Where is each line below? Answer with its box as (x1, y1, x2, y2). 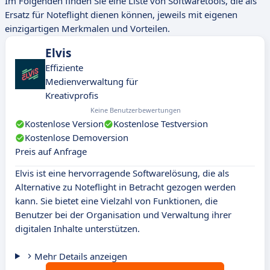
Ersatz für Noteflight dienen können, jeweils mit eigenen (5, 8, 237, 21)
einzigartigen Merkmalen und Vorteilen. (5, 22, 170, 35)
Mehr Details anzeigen (34, 250, 127, 263)
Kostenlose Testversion (113, 118, 208, 130)
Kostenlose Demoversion (25, 131, 128, 144)
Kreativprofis (45, 89, 98, 102)
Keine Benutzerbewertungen (90, 105, 181, 115)
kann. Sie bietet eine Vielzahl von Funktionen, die (15, 195, 218, 207)
